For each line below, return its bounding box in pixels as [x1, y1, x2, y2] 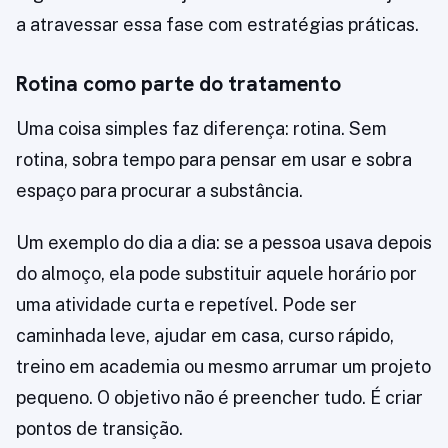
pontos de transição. [16, 418, 183, 440]
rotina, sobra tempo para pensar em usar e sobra [16, 149, 412, 171]
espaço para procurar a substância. [16, 180, 303, 202]
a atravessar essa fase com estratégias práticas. [16, 14, 419, 36]
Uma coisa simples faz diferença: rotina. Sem [16, 118, 387, 140]
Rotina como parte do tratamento [16, 70, 341, 98]
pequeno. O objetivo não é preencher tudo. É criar [16, 387, 423, 409]
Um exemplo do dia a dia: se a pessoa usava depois [16, 232, 432, 254]
